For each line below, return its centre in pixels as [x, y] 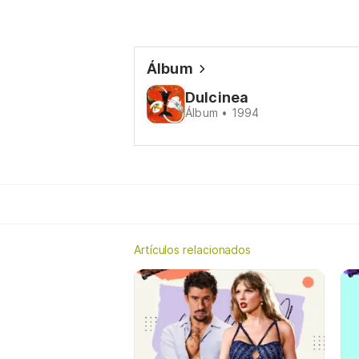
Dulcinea [217, 97]
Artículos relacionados [193, 250]
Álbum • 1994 [222, 113]
